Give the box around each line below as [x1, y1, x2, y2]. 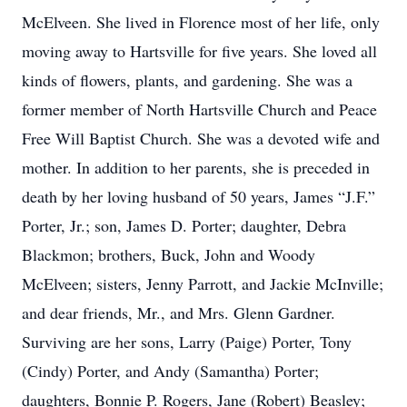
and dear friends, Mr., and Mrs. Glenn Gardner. [22, 302, 335, 323]
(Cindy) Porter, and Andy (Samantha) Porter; [22, 360, 319, 382]
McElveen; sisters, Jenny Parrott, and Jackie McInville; [22, 273, 383, 294]
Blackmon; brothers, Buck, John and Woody [22, 243, 315, 265]
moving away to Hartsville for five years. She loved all [22, 40, 377, 62]
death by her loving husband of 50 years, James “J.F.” [22, 185, 375, 207]
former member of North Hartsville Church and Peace [22, 98, 377, 120]
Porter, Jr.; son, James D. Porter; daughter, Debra [22, 214, 346, 236]
